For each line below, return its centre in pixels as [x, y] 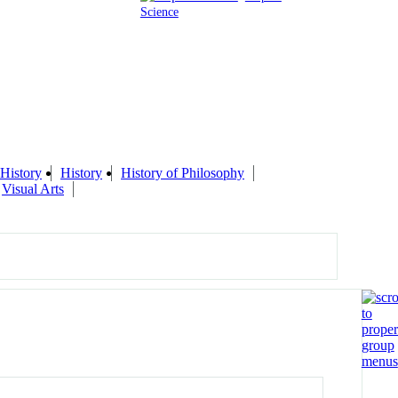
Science [159, 11]
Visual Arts [33, 188]
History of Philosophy [183, 172]
